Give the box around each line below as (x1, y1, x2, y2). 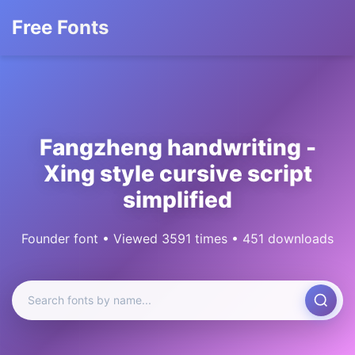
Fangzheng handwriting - (39, 134, 316, 161)
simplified (123, 186, 232, 213)
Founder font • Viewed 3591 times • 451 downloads (21, 231, 334, 246)
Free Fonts (12, 16, 109, 39)
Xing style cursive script (43, 160, 312, 187)
